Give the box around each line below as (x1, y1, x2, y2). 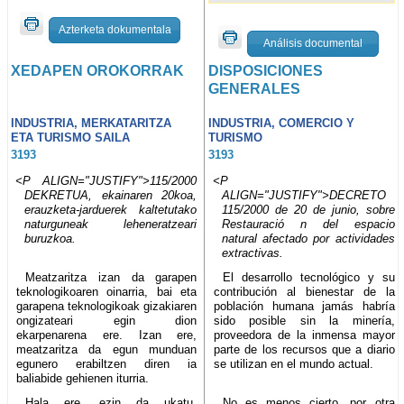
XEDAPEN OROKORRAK (11, 63, 184, 79)
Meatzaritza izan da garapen (24, 270, 197, 284)
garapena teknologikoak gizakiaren (16, 298, 197, 313)
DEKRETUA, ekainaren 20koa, (24, 188, 197, 202)
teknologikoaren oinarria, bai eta (16, 284, 197, 298)
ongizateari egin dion (16, 313, 197, 327)
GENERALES (208, 81, 301, 97)
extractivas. (222, 245, 284, 260)
